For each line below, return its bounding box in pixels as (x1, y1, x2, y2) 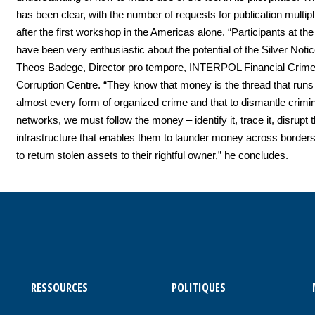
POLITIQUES (171, 279, 226, 295)
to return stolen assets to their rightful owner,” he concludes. (16, 148, 288, 161)
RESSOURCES (30, 279, 88, 295)
